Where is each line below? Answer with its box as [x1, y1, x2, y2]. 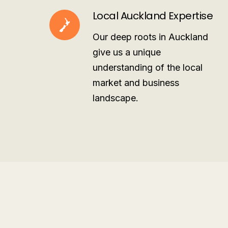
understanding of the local [93, 62, 203, 73]
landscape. [93, 93, 138, 103]
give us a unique [93, 47, 161, 58]
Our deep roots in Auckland [93, 32, 208, 42]
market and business [93, 77, 179, 88]
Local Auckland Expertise [93, 9, 213, 23]
